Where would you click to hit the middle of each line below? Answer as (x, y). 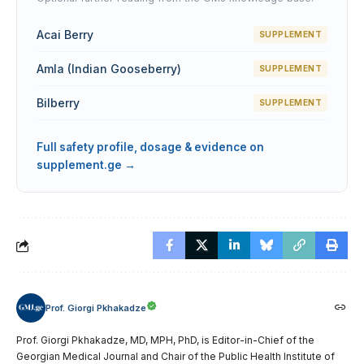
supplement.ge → (86, 165)
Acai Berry (65, 34)
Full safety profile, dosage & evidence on (150, 147)
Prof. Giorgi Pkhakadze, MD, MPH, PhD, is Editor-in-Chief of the (165, 340)
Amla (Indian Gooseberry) (109, 68)
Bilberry (58, 102)
